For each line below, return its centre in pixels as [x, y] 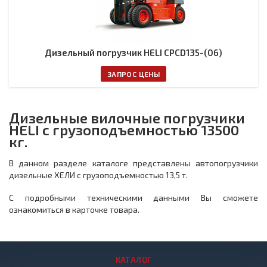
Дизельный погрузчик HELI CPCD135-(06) [133, 52]
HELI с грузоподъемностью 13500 [124, 130]
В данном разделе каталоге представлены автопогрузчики [133, 163]
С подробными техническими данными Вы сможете [133, 198]
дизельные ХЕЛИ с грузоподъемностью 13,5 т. [99, 175]
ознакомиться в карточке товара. [74, 209]
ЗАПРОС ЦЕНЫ [133, 74]
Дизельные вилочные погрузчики [127, 118]
